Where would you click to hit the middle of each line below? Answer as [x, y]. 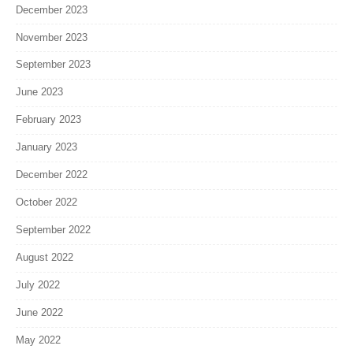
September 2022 [53, 230]
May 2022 [38, 340]
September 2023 [53, 65]
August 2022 [45, 258]
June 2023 [39, 92]
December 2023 [52, 9]
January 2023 [46, 147]
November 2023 [52, 37]
